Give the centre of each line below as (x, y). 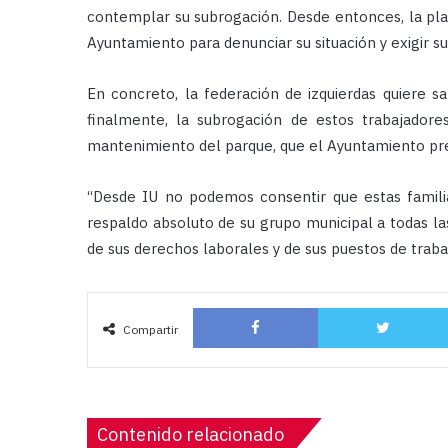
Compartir (150, 329)
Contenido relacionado (190, 434)
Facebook (346, 306)
